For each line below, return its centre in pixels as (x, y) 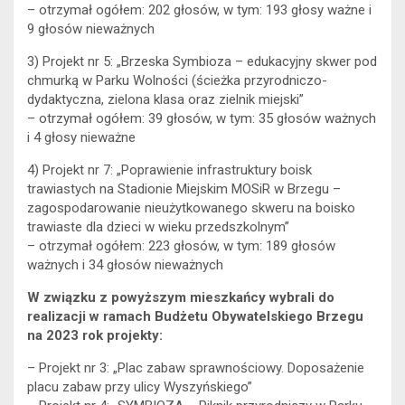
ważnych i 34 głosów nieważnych (125, 264)
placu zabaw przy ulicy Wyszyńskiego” (140, 386)
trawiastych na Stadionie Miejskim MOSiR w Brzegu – (184, 188)
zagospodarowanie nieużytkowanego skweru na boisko (191, 207)
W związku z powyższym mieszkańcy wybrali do (181, 297)
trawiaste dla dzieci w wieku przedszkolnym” (158, 226)
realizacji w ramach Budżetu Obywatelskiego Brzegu (195, 316)
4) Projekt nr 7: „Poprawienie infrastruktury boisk (170, 170)
